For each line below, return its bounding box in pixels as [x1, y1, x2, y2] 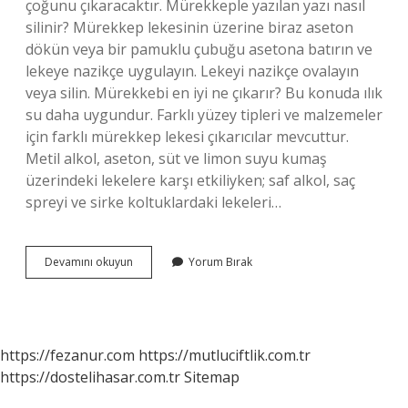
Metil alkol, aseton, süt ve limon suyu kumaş [25, 148, 327, 168]
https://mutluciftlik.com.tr [138, 345, 311, 365]
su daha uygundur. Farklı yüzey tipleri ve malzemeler [25, 105, 382, 125]
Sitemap [184, 367, 240, 387]
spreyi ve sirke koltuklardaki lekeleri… [25, 192, 281, 212]
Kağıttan [132, 270, 174, 285]
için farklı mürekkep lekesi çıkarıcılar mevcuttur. [25, 127, 349, 147]
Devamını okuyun [45, 254, 133, 270]
